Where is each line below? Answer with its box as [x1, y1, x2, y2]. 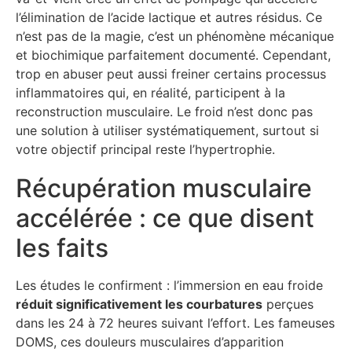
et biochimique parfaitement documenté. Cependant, [16, 46, 331, 63]
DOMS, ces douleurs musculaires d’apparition [16, 334, 284, 350]
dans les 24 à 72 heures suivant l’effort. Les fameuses [16, 315, 335, 331]
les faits [16, 233, 108, 263]
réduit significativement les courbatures [16, 296, 262, 312]
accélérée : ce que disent [16, 203, 314, 233]
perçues [262, 296, 313, 312]
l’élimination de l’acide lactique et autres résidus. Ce [16, 9, 322, 25]
